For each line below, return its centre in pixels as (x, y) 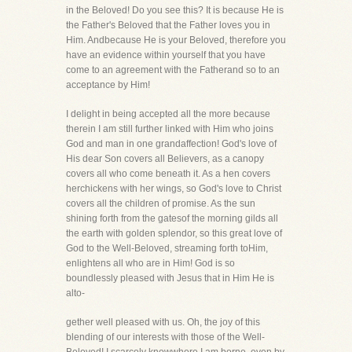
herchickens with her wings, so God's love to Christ (174, 189)
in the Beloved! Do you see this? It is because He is (175, 10)
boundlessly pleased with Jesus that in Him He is (170, 278)
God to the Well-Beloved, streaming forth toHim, (167, 248)
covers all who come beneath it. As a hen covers (168, 174)
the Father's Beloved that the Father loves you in (168, 25)
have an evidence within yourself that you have (166, 55)
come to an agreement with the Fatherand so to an (173, 70)
